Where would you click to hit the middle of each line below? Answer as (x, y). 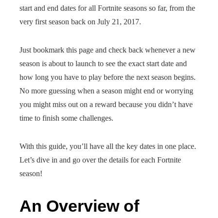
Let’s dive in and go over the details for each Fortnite (100, 160)
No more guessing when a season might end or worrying (106, 91)
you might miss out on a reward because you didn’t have (106, 104)
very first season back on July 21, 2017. (80, 22)
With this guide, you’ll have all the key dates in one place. (108, 146)
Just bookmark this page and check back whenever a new (108, 50)
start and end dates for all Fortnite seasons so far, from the (107, 8)
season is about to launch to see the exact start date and (103, 64)
